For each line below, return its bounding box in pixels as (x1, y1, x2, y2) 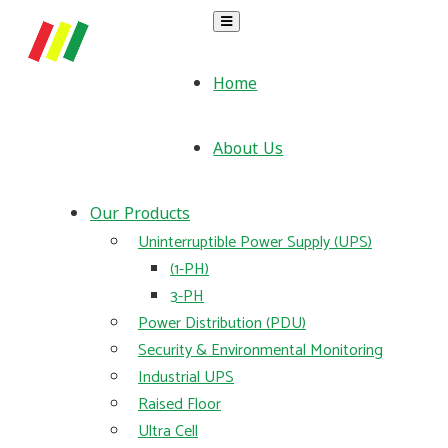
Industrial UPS (138, 364, 234, 391)
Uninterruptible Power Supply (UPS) (138, 229, 372, 256)
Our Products (90, 198, 190, 229)
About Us (213, 133, 284, 164)
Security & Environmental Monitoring (138, 337, 383, 364)
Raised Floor (138, 391, 221, 418)
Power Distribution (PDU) (138, 310, 306, 337)
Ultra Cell (138, 418, 198, 445)
